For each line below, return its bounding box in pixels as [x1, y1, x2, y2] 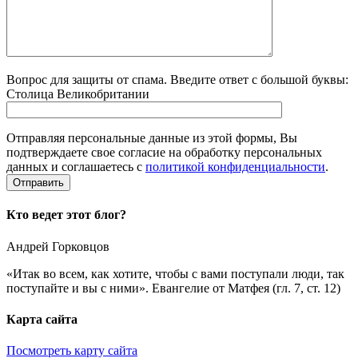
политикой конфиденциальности [145, 160, 325, 174]
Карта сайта [6, 312, 78, 326]
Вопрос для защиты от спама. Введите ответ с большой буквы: [6, 73, 348, 87]
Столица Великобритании [6, 87, 149, 101]
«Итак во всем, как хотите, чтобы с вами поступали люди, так [6, 266, 344, 280]
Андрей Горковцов [6, 239, 109, 253]
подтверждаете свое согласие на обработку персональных [6, 145, 322, 160]
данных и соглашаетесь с [6, 160, 145, 174]
